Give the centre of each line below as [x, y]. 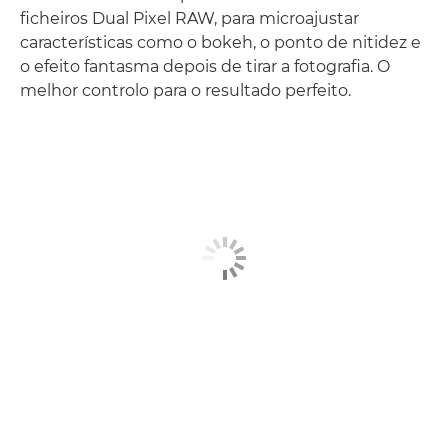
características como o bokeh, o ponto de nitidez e [220, 42]
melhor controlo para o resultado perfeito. [185, 90]
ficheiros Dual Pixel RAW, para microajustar [189, 18]
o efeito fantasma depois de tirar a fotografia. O [205, 66]
